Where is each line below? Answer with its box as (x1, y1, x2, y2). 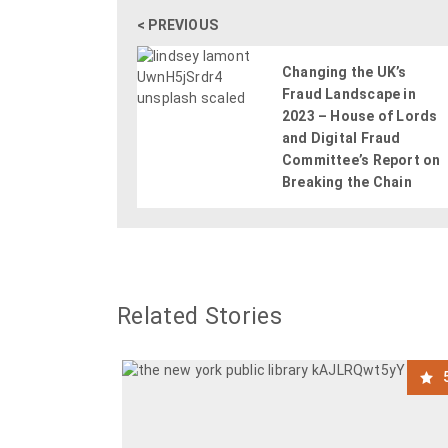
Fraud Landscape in (282, 86, 416, 103)
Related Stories (117, 303, 283, 331)
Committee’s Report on (282, 152, 441, 169)
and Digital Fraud (282, 130, 401, 147)
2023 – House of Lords (282, 108, 438, 125)
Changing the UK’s (282, 64, 407, 81)
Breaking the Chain (282, 174, 412, 191)
